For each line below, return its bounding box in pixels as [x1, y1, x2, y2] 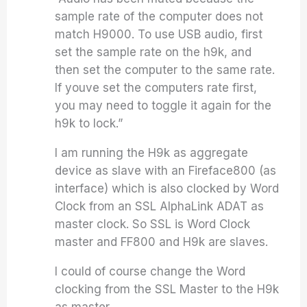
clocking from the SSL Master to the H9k [55, 282, 280, 296]
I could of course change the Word [55, 265, 246, 278]
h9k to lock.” [55, 116, 123, 130]
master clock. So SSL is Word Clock [55, 217, 251, 231]
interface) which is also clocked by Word [55, 182, 280, 195]
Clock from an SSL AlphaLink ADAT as [55, 199, 265, 213]
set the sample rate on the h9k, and [55, 45, 252, 59]
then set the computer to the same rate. [55, 63, 275, 77]
